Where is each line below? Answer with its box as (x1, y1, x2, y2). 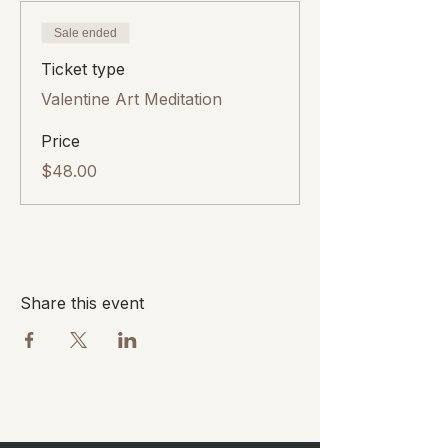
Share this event (20, 292, 144, 313)
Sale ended (54, 25, 117, 40)
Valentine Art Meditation (41, 88, 222, 109)
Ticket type (41, 58, 125, 79)
